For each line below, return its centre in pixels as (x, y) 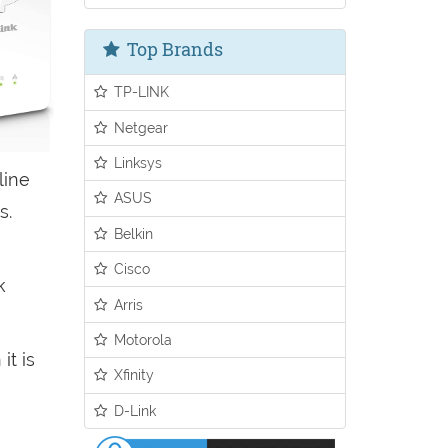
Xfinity (132, 375)
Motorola (141, 339)
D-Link (133, 410)
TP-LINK (140, 92)
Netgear (139, 127)
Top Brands (172, 49)
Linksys (136, 163)
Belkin (132, 233)
